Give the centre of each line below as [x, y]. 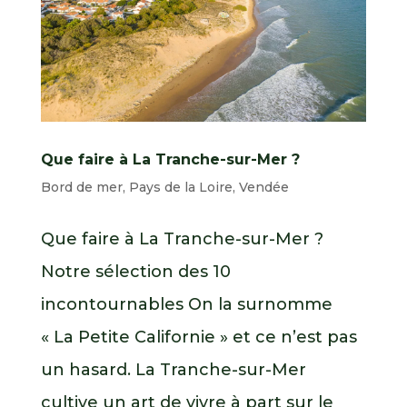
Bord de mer [81, 188]
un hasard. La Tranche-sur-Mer [173, 370]
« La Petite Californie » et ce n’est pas [199, 338]
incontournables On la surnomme [186, 305]
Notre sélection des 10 [135, 272]
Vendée [263, 188]
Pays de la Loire [180, 188]
